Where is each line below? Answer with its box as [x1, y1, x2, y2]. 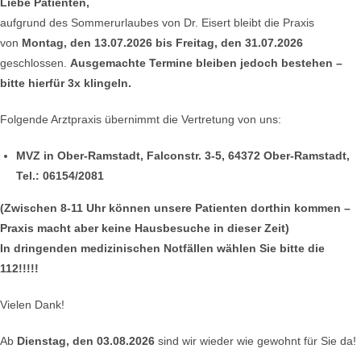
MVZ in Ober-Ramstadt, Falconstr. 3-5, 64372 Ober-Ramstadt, [16, 149, 350, 162]
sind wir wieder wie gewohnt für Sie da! [155, 334, 356, 347]
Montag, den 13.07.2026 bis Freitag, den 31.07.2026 [22, 36, 303, 49]
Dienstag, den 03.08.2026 [17, 334, 155, 347]
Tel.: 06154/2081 [16, 169, 104, 182]
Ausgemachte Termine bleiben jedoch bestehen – [70, 56, 342, 69]
